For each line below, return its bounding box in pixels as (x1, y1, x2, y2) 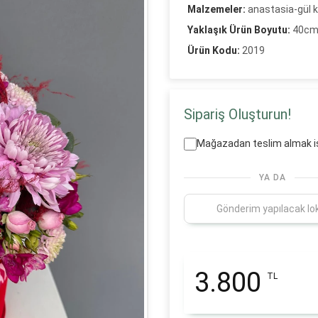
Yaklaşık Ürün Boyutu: (187, 24, 290, 35)
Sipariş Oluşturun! (184, 106, 291, 123)
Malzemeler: (187, 4, 246, 15)
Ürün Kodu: (187, 45, 240, 56)
